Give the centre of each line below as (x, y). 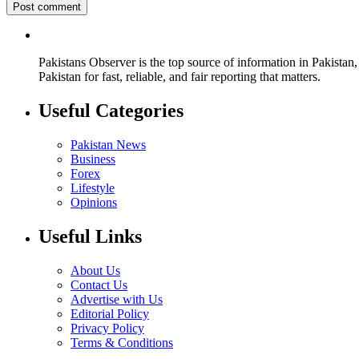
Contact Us (99, 284)
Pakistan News (108, 144)
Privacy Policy (107, 328)
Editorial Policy (110, 313)
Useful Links (90, 236)
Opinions (94, 202)
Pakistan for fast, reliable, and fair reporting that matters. (179, 76)
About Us (95, 270)
